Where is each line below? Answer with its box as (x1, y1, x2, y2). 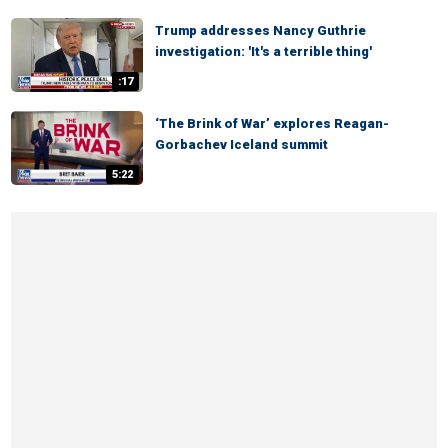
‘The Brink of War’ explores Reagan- (155, 116, 389, 131)
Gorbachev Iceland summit (155, 137, 328, 152)
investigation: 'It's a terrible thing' (155, 44, 372, 59)
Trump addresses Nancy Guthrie (155, 23, 366, 38)
